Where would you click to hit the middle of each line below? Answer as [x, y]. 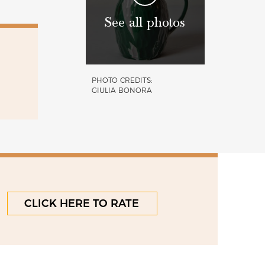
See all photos [145, 23]
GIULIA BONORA [122, 90]
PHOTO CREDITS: [122, 80]
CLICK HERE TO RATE [82, 203]
